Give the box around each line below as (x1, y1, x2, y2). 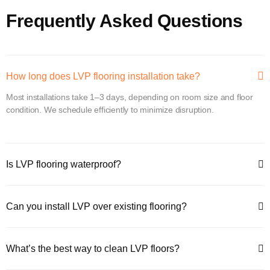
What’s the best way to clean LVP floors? (6, 243, 180, 254)
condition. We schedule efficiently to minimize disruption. (6, 104, 214, 115)
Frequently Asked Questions (6, 10, 242, 31)
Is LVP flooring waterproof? (6, 159, 121, 169)
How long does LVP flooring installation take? (6, 71, 200, 81)
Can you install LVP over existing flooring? (6, 201, 187, 212)
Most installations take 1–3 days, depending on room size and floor (6, 92, 253, 102)
